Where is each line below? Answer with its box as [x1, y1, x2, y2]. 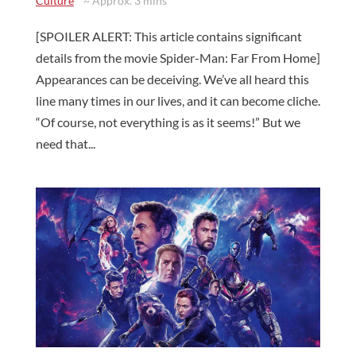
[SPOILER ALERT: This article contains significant [35, 28, 302, 44]
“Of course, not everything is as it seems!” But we [35, 114, 300, 130]
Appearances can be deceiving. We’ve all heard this [35, 71, 309, 87]
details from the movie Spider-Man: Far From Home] [35, 49, 320, 65]
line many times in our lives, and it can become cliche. [35, 92, 320, 108]
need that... [35, 135, 95, 151]
